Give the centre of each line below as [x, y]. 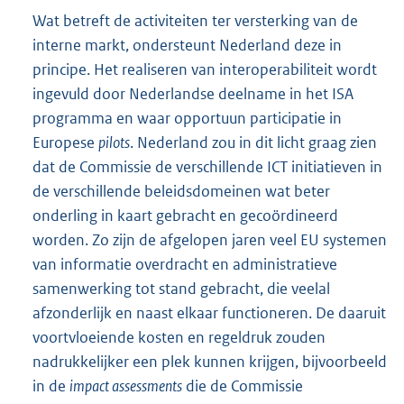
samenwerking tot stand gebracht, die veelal [181, 289]
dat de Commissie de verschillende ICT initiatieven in [207, 167]
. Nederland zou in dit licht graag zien [253, 143]
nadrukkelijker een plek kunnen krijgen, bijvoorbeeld [210, 362]
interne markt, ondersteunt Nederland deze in [187, 46]
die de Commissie [243, 386]
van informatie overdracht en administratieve [185, 265]
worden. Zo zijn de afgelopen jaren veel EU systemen [210, 240]
